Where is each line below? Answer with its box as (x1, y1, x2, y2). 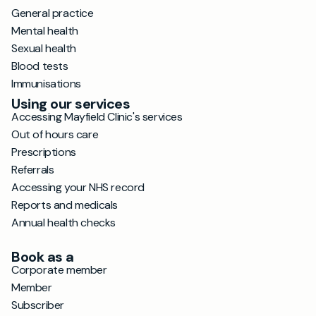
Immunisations (11, 76, 81, 91)
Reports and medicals (11, 197, 118, 212)
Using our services (11, 95, 130, 113)
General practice (11, 6, 94, 20)
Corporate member (11, 262, 107, 277)
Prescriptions (11, 145, 76, 159)
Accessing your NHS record (11, 180, 145, 195)
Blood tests (11, 59, 68, 73)
